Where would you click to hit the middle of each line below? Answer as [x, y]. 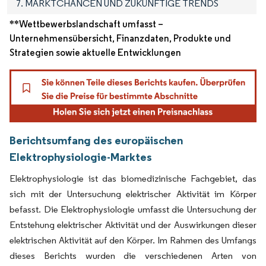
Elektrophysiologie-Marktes [81, 157]
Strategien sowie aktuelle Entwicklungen [95, 53]
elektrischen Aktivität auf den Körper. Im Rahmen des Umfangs [133, 240]
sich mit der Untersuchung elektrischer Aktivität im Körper [133, 194]
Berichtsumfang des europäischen [96, 140]
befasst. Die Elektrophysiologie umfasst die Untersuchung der [133, 210]
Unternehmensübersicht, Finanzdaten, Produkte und [120, 39]
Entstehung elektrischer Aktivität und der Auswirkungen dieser [133, 225]
